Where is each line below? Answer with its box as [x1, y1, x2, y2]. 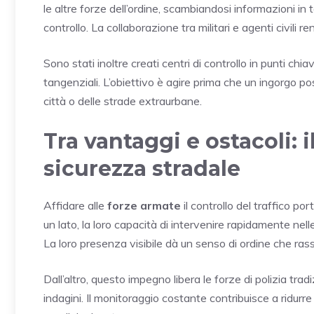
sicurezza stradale [43, 155, 240, 182]
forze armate [107, 198, 181, 212]
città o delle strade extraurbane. [43, 93, 202, 108]
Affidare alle [43, 198, 107, 212]
